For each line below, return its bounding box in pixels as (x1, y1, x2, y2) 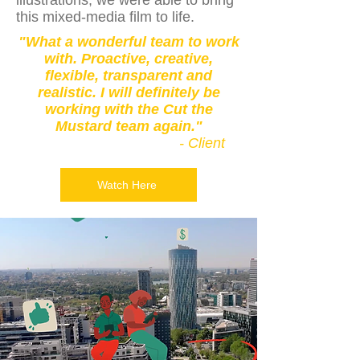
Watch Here (97, 178, 157, 191)
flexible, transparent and (45, 67, 212, 84)
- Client (179, 135, 241, 151)
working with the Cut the (44, 101, 213, 117)
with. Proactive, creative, (44, 51, 213, 67)
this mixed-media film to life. (16, 9, 194, 25)
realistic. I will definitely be (37, 84, 220, 100)
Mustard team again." (55, 118, 202, 134)
